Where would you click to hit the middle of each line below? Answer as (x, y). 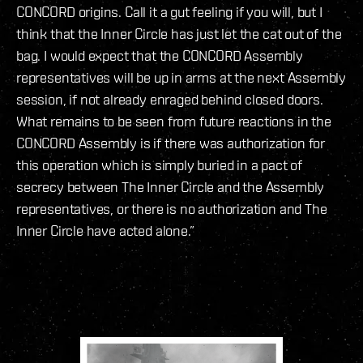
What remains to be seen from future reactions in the (174, 122)
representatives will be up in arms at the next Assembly (181, 78)
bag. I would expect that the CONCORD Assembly (160, 56)
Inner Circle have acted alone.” (105, 231)
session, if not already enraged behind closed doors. (170, 100)
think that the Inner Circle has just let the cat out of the (179, 34)
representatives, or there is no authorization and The (172, 209)
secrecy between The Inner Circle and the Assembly (171, 187)
